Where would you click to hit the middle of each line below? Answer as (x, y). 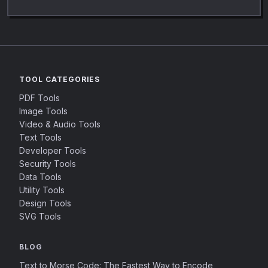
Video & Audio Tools (60, 124)
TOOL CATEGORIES (60, 79)
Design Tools (45, 203)
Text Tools (40, 137)
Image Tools (43, 111)
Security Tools (48, 164)
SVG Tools (40, 216)
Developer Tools (53, 150)
